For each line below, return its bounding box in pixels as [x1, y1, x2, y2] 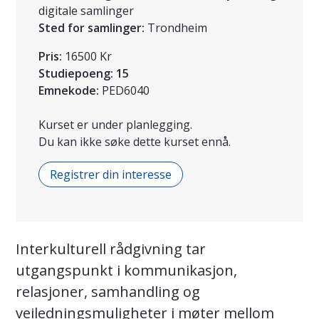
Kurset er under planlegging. [38, 117, 192, 133]
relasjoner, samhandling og [16, 282, 200, 302]
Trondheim [147, 20, 207, 36]
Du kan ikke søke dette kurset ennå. [38, 134, 231, 150]
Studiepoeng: [38, 66, 113, 82]
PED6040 [102, 83, 150, 99]
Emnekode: [38, 83, 99, 99]
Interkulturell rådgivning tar [16, 239, 206, 259]
